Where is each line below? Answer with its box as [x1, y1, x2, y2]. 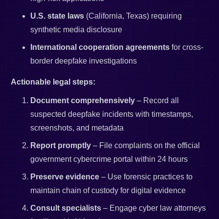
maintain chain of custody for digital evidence [30, 186, 186, 195]
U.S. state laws [30, 12, 85, 21]
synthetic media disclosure [30, 25, 123, 34]
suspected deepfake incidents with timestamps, [30, 110, 194, 119]
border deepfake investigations [30, 57, 137, 66]
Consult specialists [30, 204, 102, 213]
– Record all [135, 96, 179, 105]
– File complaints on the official [91, 141, 200, 150]
